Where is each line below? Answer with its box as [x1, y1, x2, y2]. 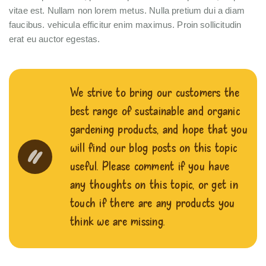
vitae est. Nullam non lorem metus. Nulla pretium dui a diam [9, 5, 245, 15]
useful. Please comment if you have [70, 158, 230, 173]
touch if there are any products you [70, 195, 235, 210]
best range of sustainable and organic [70, 103, 240, 118]
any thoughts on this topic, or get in [70, 176, 238, 192]
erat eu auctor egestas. [9, 34, 100, 44]
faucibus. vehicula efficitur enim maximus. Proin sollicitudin [9, 20, 242, 30]
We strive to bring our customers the [70, 84, 240, 100]
